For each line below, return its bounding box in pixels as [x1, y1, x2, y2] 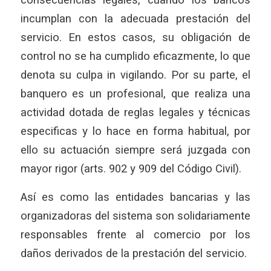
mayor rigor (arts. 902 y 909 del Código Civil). [20, 160, 241, 177]
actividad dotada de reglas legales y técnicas [20, 104, 251, 121]
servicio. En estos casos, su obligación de [20, 29, 251, 46]
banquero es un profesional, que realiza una [20, 85, 251, 102]
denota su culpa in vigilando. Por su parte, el [20, 67, 251, 83]
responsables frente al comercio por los [20, 226, 251, 243]
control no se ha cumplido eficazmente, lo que [20, 48, 251, 65]
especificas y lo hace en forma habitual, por [20, 123, 251, 140]
